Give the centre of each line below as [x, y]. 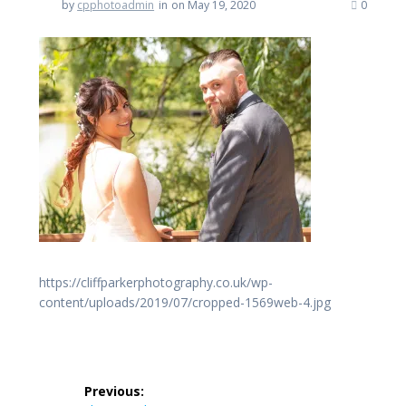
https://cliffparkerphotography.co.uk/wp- [156, 282]
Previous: [114, 391]
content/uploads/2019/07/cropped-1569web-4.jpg [185, 302]
